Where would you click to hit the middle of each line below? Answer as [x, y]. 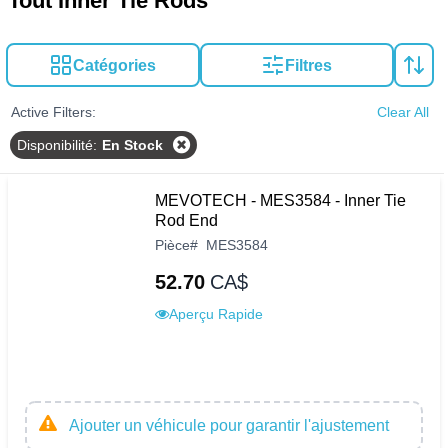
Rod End [186, 221]
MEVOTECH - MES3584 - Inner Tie [280, 201]
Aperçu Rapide [216, 314]
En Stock [132, 145]
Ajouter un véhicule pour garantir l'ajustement [229, 426]
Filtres [309, 65]
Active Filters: [53, 112]
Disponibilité [54, 145]
